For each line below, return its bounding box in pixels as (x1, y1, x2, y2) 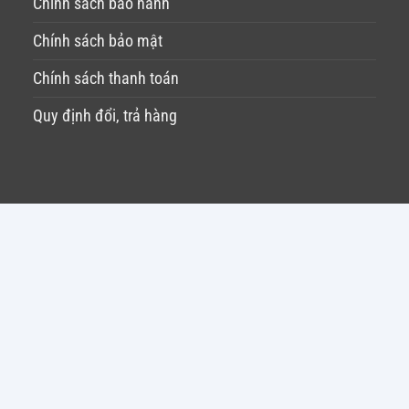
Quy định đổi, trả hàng (32, 107, 177, 126)
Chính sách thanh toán (32, 69, 179, 89)
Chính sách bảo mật (32, 32, 163, 51)
